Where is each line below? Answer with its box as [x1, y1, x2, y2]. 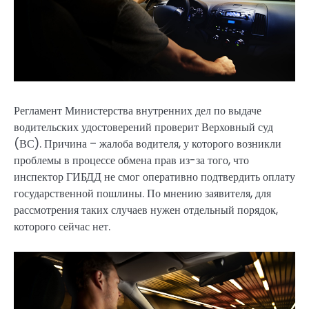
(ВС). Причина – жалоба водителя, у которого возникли [14, 135, 281, 152]
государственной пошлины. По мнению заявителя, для [14, 185, 271, 201]
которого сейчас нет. [14, 218, 110, 235]
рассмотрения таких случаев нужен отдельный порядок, [14, 201, 278, 218]
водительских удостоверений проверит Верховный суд [14, 119, 273, 135]
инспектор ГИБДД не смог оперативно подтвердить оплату [14, 168, 295, 185]
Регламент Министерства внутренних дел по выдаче [14, 102, 261, 119]
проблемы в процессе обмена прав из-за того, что [14, 152, 249, 168]
